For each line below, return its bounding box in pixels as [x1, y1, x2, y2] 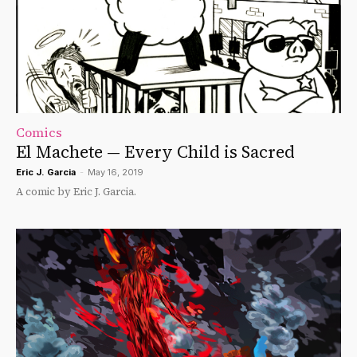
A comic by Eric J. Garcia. [16, 184, 136, 198]
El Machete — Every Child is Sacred [16, 139, 295, 163]
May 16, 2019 [88, 166, 143, 178]
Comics [16, 123, 62, 141]
